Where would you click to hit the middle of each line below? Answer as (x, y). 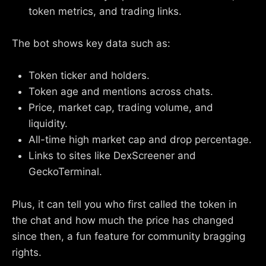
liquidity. (48, 124)
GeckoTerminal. (65, 172)
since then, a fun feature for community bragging (129, 236)
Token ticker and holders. (89, 76)
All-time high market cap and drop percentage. (140, 140)
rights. (27, 252)
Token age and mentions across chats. (121, 92)
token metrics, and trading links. (105, 11)
